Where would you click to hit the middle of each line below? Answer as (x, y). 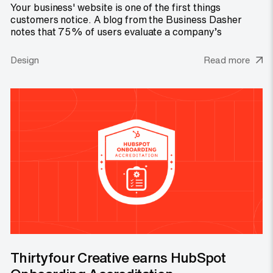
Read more (227, 60)
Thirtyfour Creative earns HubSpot (118, 257)
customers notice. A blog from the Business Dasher (126, 19)
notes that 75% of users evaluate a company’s (116, 31)
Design (25, 60)
